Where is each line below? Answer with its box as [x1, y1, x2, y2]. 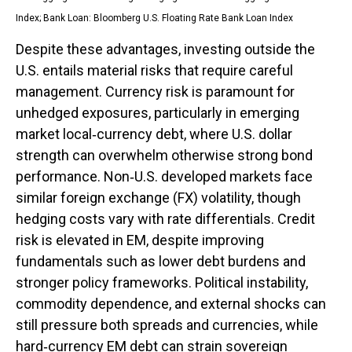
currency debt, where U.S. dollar [97, 125, 292, 142]
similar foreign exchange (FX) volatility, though [16, 189, 301, 206]
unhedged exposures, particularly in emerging [16, 104, 299, 121]
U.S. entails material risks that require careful [16, 61, 293, 79]
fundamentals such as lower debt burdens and [16, 252, 306, 269]
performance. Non [16, 167, 130, 185]
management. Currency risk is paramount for [16, 82, 295, 100]
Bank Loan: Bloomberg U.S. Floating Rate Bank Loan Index [43, 12, 293, 24]
